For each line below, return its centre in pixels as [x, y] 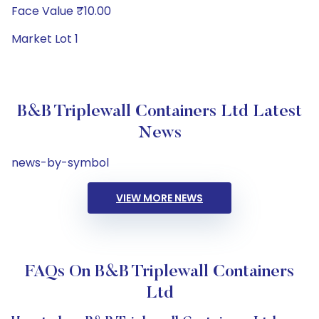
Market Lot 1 [45, 39]
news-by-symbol [60, 163]
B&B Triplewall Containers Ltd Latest [159, 112]
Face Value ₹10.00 [61, 11]
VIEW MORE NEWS [159, 198]
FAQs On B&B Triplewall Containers [159, 272]
